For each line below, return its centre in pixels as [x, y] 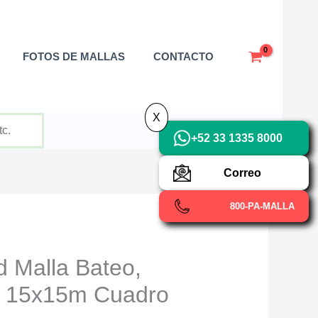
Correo [242, 173]
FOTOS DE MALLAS [74, 56]
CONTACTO [184, 56]
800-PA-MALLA [262, 206]
